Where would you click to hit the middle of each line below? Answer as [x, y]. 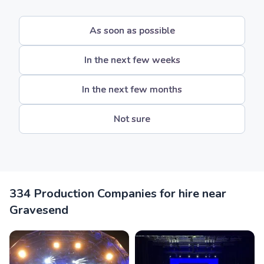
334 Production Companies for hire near [118, 194]
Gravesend [39, 210]
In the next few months [132, 90]
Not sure [132, 119]
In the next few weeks [132, 60]
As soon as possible [132, 31]
